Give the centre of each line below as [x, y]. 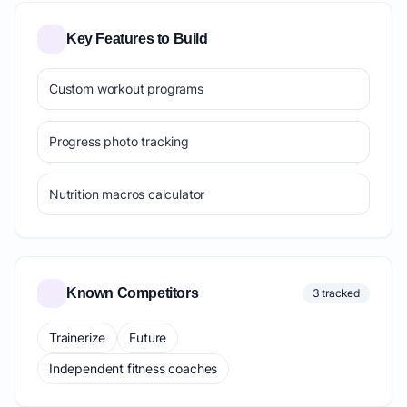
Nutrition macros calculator [127, 194]
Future [148, 338]
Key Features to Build [137, 39]
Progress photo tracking [119, 141]
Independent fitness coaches [134, 368]
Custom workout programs [126, 89]
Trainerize [78, 338]
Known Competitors [133, 293]
